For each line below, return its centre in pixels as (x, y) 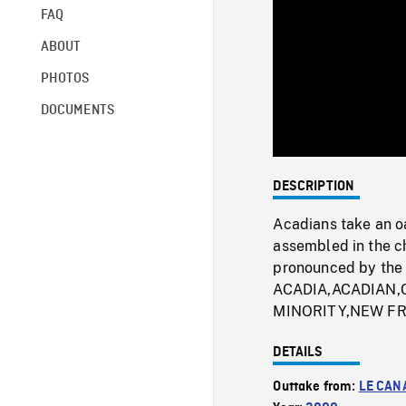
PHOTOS (65, 78)
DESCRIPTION (314, 186)
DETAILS (298, 352)
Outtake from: (316, 387)
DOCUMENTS (77, 110)
